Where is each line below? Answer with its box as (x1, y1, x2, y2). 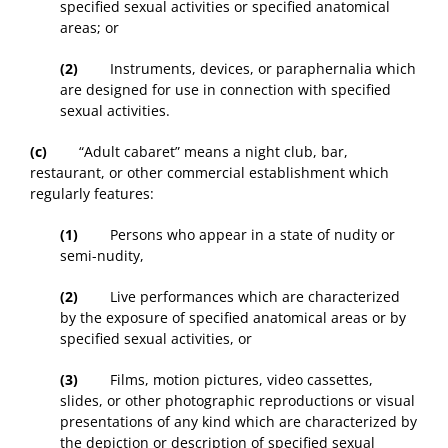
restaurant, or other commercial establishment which (30, 163, 389, 183)
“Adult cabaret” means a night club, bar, (47, 142, 348, 162)
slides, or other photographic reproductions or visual (60, 391, 415, 411)
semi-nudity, (60, 246, 144, 266)
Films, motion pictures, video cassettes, (78, 370, 373, 390)
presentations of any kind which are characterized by (60, 412, 417, 432)
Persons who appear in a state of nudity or (78, 225, 395, 245)
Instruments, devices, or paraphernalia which (78, 59, 416, 79)
